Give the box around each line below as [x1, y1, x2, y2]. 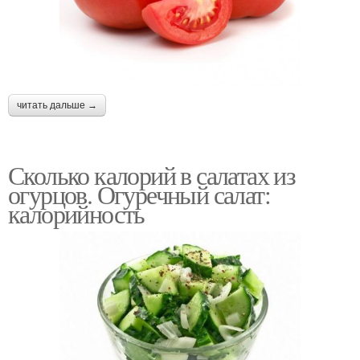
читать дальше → [17, 100, 97, 112]
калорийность [8, 196, 145, 231]
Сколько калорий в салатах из [8, 157, 296, 193]
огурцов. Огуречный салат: [8, 177, 270, 212]
